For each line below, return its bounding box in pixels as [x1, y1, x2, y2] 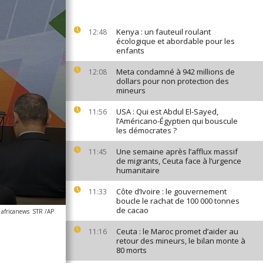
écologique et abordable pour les [116, 36, 235, 46]
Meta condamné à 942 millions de [116, 66, 235, 77]
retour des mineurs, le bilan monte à [116, 235, 245, 246]
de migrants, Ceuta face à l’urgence [116, 156, 241, 166]
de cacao [116, 205, 149, 215]
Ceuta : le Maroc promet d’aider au [116, 226, 238, 237]
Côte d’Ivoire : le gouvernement [116, 186, 227, 197]
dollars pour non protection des [116, 76, 229, 86]
